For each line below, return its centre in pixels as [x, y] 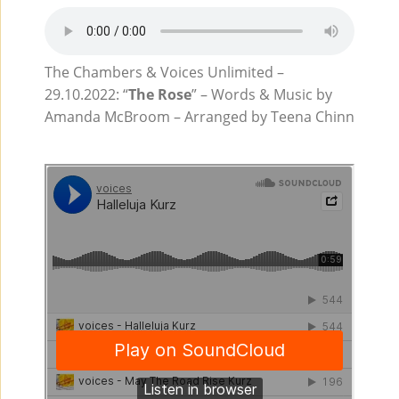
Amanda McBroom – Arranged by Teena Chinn [199, 117]
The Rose [159, 94]
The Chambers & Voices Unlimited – [164, 72]
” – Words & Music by [261, 94]
